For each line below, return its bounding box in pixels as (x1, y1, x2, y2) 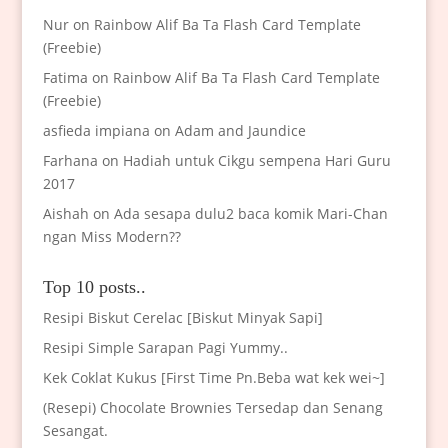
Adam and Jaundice (174, 121, 306, 141)
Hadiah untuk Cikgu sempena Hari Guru (122, 151, 391, 171)
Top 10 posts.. (42, 277, 146, 298)
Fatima (42, 68, 88, 88)
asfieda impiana (42, 121, 150, 141)
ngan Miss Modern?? (42, 227, 181, 247)
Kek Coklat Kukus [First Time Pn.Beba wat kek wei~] (42, 368, 385, 388)
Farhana (42, 151, 98, 171)
